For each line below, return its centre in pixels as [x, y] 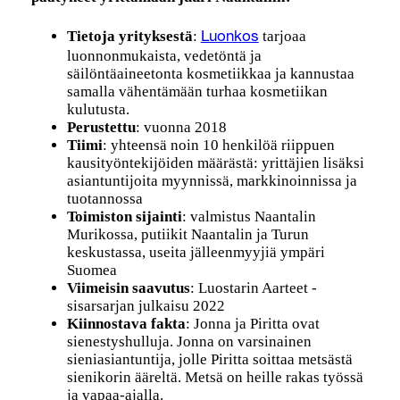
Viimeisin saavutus [128, 288]
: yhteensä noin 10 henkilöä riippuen [218, 146]
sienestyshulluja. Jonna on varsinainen [189, 342]
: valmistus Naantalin [249, 217]
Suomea [92, 271]
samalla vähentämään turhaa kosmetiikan [197, 92]
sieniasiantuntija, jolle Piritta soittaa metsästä [209, 360]
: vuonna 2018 [181, 128]
